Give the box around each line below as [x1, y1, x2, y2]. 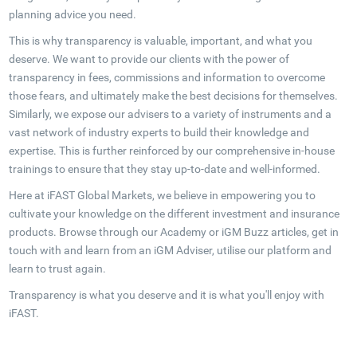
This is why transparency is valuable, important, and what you [8, 34, 312, 47]
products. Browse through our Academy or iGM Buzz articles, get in [8, 226, 339, 238]
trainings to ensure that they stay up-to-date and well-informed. [8, 163, 320, 175]
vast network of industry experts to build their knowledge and [8, 126, 309, 139]
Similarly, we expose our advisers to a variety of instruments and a [8, 108, 331, 120]
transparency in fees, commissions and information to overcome [8, 71, 325, 84]
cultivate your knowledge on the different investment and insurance [8, 207, 339, 220]
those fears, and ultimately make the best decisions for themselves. [8, 89, 338, 102]
